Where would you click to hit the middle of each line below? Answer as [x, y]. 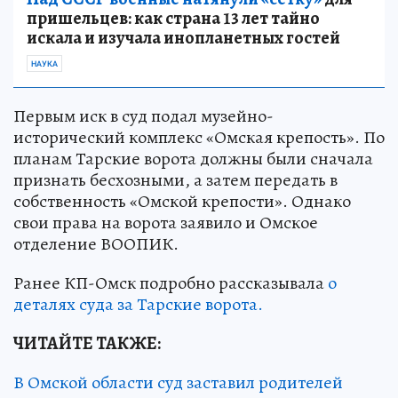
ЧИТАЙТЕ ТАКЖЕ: [87, 344]
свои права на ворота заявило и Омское [166, 223]
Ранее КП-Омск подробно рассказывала [171, 283]
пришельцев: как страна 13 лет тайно [173, 19]
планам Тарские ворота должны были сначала [193, 159]
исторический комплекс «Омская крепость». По [199, 138]
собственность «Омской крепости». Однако [182, 202]
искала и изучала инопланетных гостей [183, 38]
